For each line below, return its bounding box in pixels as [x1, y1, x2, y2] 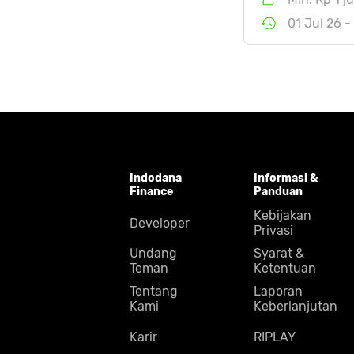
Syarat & [253, 246, 304, 261]
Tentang [130, 284, 179, 299]
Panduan [253, 185, 303, 198]
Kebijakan [253, 208, 311, 223]
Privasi [253, 223, 293, 238]
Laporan [253, 284, 303, 299]
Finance [130, 185, 174, 198]
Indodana [130, 171, 183, 185]
